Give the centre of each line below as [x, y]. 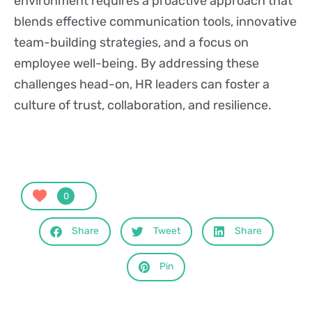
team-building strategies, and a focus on [131, 43]
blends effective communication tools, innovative [155, 22]
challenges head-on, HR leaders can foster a [142, 85]
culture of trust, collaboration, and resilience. [143, 106]
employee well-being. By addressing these [136, 64]
